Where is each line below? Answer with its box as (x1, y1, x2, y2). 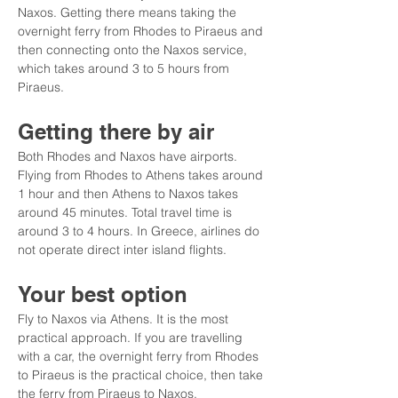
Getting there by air (18, 119, 214, 144)
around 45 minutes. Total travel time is (18, 204, 235, 220)
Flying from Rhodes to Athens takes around (18, 167, 267, 183)
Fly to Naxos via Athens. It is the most (18, 311, 232, 327)
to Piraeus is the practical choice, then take (18, 367, 267, 383)
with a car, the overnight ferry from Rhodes (18, 348, 262, 364)
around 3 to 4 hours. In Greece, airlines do (18, 223, 263, 239)
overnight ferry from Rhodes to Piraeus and (18, 23, 267, 39)
